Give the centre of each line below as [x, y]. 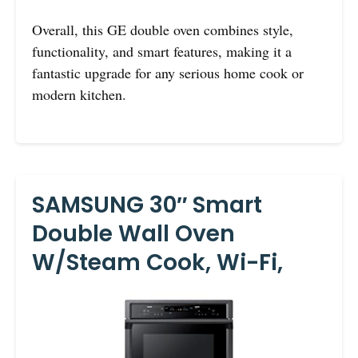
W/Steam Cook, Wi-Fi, [157, 262]
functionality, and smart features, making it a [162, 51]
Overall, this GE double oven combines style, [163, 29]
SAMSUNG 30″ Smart [147, 205]
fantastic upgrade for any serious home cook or [168, 72]
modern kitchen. [79, 94]
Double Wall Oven [133, 233]
